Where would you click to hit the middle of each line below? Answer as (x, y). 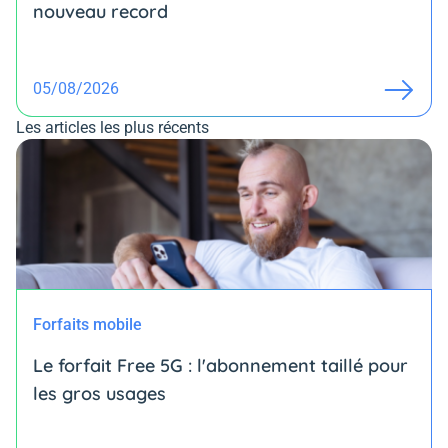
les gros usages (99, 394)
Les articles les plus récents (112, 128)
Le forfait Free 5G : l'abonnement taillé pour (220, 366)
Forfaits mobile (87, 325)
